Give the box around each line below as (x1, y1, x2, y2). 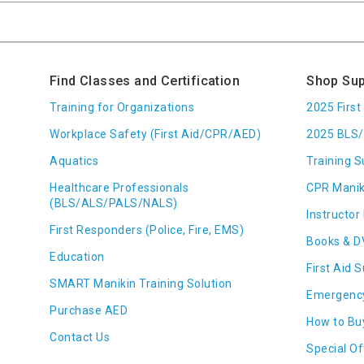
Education (50, 250, 105, 264)
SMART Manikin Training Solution (50, 277, 232, 291)
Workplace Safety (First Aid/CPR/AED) (50, 128, 262, 141)
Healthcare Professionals (50, 181, 189, 195)
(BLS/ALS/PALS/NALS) (50, 197, 178, 210)
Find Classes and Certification (50, 73, 240, 89)
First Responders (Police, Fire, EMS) (50, 223, 245, 237)
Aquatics (50, 154, 99, 168)
